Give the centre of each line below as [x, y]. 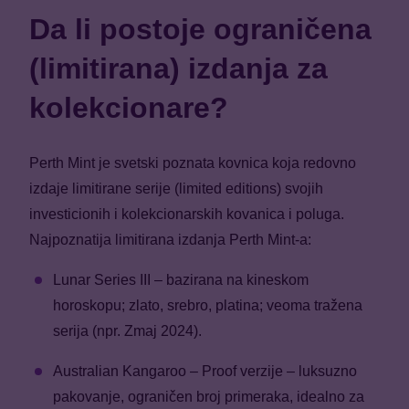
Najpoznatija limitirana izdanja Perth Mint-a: [172, 240]
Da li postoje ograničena [200, 29]
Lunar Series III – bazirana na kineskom [181, 280]
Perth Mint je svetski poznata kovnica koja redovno [193, 163]
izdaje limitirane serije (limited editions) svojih [176, 189]
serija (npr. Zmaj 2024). [129, 331]
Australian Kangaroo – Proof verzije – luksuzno [205, 372]
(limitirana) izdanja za [178, 68]
